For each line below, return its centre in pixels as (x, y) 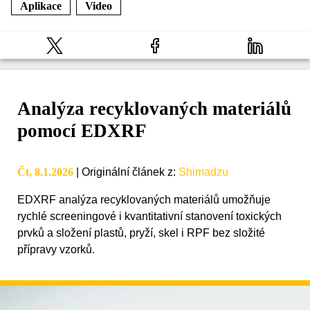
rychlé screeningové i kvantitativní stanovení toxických (149, 217)
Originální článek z (127, 172)
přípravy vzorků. (56, 250)
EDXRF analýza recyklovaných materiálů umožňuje (144, 200)
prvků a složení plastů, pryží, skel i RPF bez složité (141, 233)
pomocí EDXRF (82, 131)
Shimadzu (203, 172)
